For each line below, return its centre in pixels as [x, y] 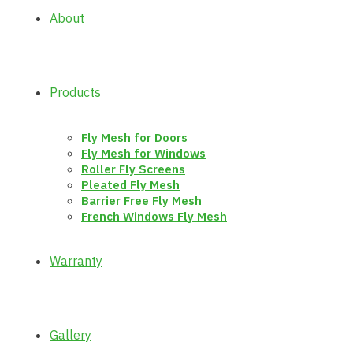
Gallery [71, 335]
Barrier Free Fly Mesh [141, 201]
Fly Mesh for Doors [134, 137]
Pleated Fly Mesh [130, 185]
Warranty [76, 261]
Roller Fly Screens [133, 169]
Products [75, 92]
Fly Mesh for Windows [143, 153]
